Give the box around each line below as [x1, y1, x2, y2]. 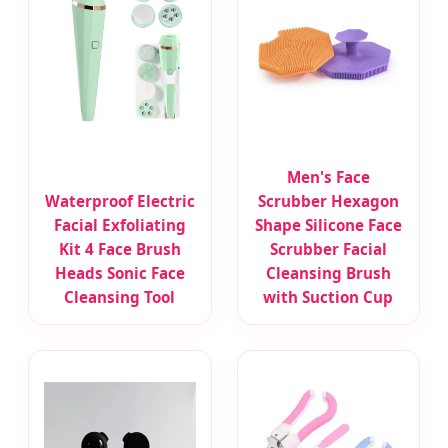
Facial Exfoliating [53, 214, 186, 235]
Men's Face [286, 166, 370, 187]
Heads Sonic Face [54, 262, 185, 283]
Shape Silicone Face [254, 214, 402, 235]
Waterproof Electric [44, 190, 195, 211]
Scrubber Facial [269, 238, 387, 259]
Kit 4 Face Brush [58, 238, 181, 259]
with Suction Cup [263, 286, 394, 307]
